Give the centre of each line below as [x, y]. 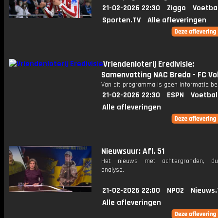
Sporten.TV [121, 20]
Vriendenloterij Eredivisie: [149, 64]
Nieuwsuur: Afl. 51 [133, 151]
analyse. [113, 170]
